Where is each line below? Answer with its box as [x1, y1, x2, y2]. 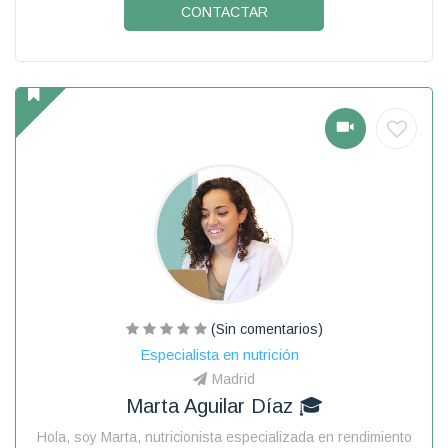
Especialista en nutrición [139, 345, 299, 363]
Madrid [212, 370, 255, 387]
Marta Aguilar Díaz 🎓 [125, 394, 323, 417]
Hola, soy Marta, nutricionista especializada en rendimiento [36, 428, 412, 445]
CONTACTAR [180, 3, 268, 20]
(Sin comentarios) [206, 320, 323, 337]
